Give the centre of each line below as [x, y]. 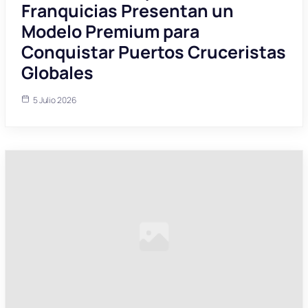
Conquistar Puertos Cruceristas [153, 52]
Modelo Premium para [110, 32]
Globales [57, 73]
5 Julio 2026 [54, 100]
